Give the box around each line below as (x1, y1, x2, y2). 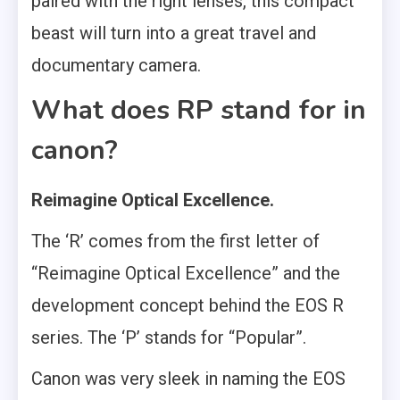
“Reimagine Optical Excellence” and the (31, 262, 340, 284)
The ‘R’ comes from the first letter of (31, 229, 320, 252)
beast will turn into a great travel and (31, 21, 316, 44)
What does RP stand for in (31, 91, 366, 129)
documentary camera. (31, 54, 201, 76)
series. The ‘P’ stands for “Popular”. (31, 326, 306, 348)
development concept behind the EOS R (31, 294, 344, 316)
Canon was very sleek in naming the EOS (31, 367, 346, 389)
